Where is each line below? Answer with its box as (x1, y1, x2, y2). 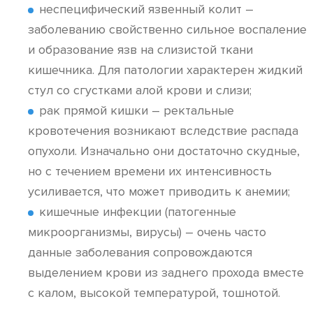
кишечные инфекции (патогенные (39, 204, 236, 219)
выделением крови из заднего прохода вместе (28, 265, 304, 280)
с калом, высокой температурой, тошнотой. (28, 285, 280, 300)
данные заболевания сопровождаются (28, 245, 252, 260)
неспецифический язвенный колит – (39, 1, 254, 17)
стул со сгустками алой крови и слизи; (28, 82, 252, 98)
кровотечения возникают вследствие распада (28, 123, 298, 138)
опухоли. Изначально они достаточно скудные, (28, 143, 300, 159)
